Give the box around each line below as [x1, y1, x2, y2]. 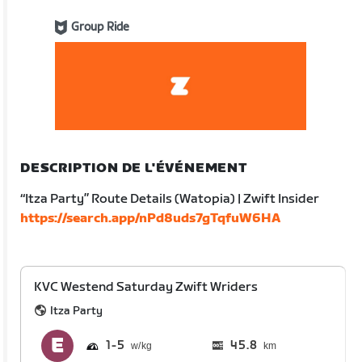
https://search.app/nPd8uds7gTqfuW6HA [20, 210, 281, 226]
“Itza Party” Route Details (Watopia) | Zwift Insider [20, 191, 320, 207]
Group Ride [71, 20, 129, 34]
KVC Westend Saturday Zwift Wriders [34, 279, 259, 295]
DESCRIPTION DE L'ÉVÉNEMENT [20, 160, 248, 176]
